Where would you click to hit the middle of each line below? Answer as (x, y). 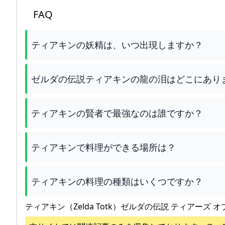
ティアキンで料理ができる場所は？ (103, 147)
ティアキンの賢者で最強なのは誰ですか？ (117, 113)
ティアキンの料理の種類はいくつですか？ (117, 181)
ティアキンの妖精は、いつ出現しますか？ (117, 44)
